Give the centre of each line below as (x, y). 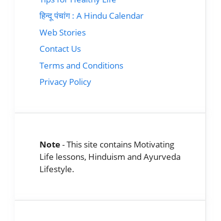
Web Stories (63, 32)
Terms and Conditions (81, 65)
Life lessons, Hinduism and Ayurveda (110, 157)
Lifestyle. (57, 169)
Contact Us (60, 49)
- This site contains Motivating (117, 144)
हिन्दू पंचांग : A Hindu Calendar (92, 16)
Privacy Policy (65, 82)
